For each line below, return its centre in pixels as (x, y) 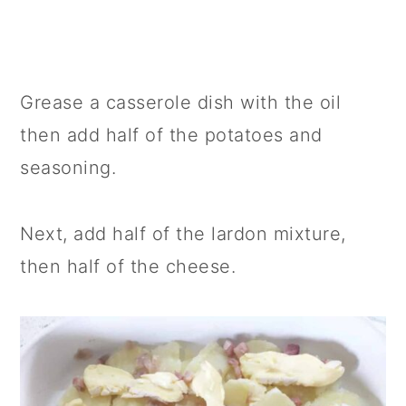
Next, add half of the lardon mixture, (183, 233)
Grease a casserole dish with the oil (181, 102)
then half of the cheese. (128, 266)
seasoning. (68, 167)
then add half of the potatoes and (171, 135)
